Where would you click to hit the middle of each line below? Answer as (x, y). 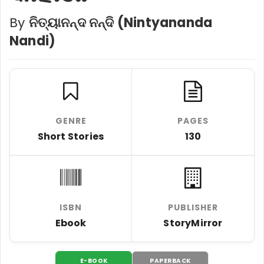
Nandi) (33, 41)
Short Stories (71, 136)
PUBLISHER (193, 207)
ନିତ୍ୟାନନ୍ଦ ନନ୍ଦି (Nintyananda (121, 22)
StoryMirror (193, 223)
